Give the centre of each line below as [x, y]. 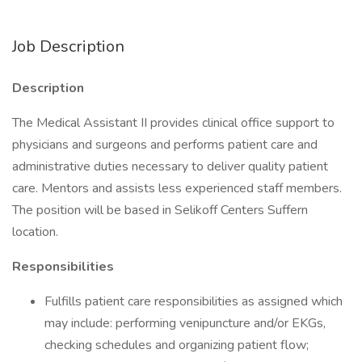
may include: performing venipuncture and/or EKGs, [185, 323]
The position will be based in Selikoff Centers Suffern [160, 210]
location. [35, 232]
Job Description [68, 46]
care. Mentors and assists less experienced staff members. [177, 188]
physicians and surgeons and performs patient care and [165, 145]
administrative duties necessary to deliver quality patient [170, 166]
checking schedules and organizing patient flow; [177, 345]
